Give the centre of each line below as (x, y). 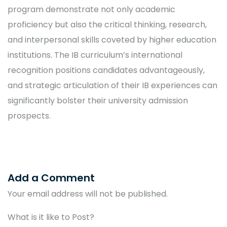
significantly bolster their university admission (98, 101)
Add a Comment (51, 178)
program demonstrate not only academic (91, 9)
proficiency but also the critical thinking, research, (107, 25)
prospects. (29, 116)
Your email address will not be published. (88, 194)
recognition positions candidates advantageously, (106, 70)
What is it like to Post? (51, 217)
